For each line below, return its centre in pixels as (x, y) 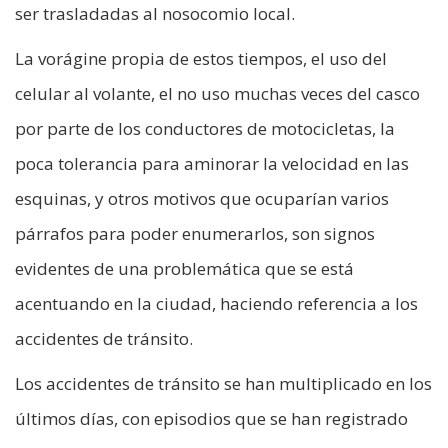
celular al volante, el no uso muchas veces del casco (217, 94)
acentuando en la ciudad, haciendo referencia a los (216, 304)
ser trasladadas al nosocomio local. (155, 14)
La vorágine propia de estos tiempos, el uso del (201, 59)
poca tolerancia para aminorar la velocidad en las (212, 164)
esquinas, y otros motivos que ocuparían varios (202, 199)
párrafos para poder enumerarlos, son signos (195, 234)
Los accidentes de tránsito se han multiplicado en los (223, 384)
